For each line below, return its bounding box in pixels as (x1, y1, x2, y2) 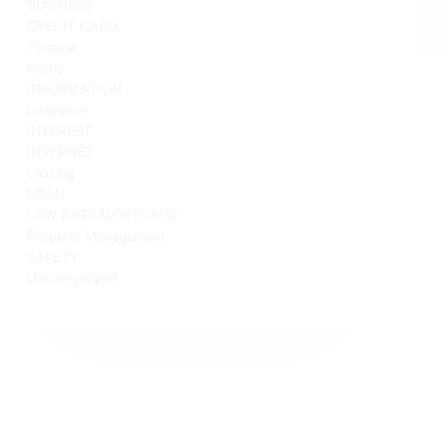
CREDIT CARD (27, 15, 119, 35)
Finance (27, 36, 76, 56)
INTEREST (27, 120, 93, 140)
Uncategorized (27, 267, 118, 287)
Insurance (27, 99, 89, 119)
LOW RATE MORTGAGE (27, 204, 179, 224)
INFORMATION (27, 78, 123, 98)
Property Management (27, 225, 166, 245)
